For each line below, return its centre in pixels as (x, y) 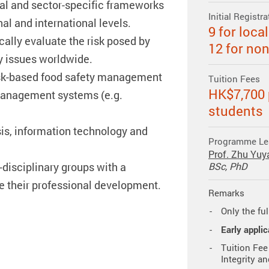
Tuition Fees (234, 79)
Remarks (226, 193)
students (236, 111)
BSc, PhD (228, 167)
